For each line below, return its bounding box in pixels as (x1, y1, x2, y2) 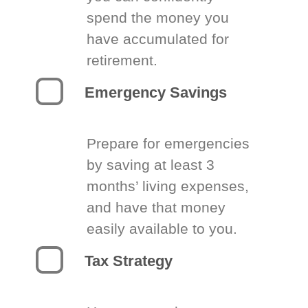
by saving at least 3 (87, 157, 215, 173)
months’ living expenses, (87, 178, 250, 194)
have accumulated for (87, 31, 230, 47)
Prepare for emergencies (87, 135, 250, 151)
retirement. (87, 52, 158, 68)
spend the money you (87, 10, 230, 25)
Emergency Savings (85, 84, 228, 101)
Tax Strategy (85, 252, 173, 269)
